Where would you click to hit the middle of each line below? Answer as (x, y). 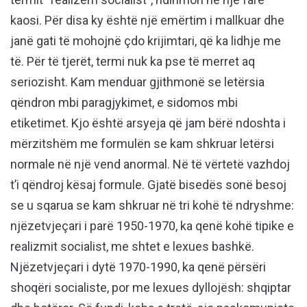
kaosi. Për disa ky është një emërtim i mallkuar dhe (147, 21)
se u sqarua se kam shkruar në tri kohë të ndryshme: (152, 206)
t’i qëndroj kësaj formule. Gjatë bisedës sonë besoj (148, 185)
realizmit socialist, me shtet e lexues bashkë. (132, 247)
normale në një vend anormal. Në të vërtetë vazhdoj (150, 164)
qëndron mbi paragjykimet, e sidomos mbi (124, 103)
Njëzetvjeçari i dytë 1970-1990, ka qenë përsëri (138, 267)
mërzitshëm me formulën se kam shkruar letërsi (142, 144)
